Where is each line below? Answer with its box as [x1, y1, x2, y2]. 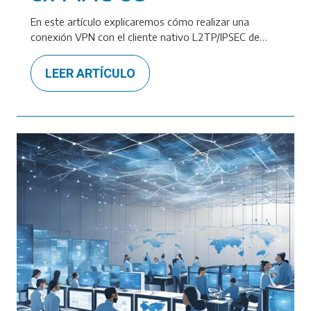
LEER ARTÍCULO [45, 66, 135, 81]
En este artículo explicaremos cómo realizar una [31, 15, 249, 28]
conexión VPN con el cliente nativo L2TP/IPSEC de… [31, 31, 267, 43]
